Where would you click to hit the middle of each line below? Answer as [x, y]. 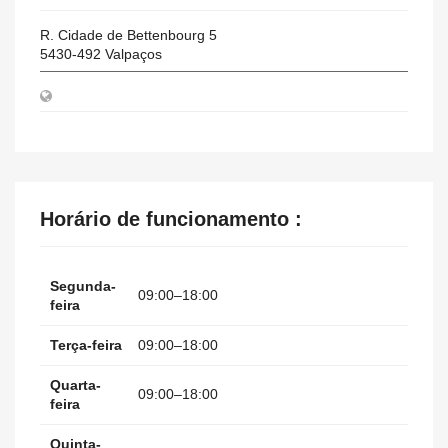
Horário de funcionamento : [171, 219]
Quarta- [75, 385]
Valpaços [133, 54]
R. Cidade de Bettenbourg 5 [128, 35]
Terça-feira [86, 345]
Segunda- [83, 286]
